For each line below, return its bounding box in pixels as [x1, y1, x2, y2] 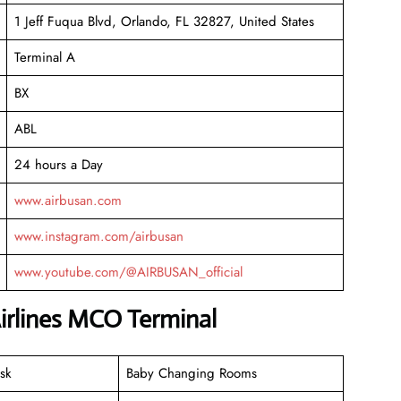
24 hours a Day [13, 154, 103, 175]
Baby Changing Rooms [125, 363, 261, 383]
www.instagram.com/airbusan [13, 226, 183, 246]
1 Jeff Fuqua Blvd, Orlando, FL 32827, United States [13, 11, 314, 31]
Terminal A [13, 47, 75, 67]
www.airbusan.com [13, 190, 122, 210]
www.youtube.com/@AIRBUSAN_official [13, 261, 243, 282]
